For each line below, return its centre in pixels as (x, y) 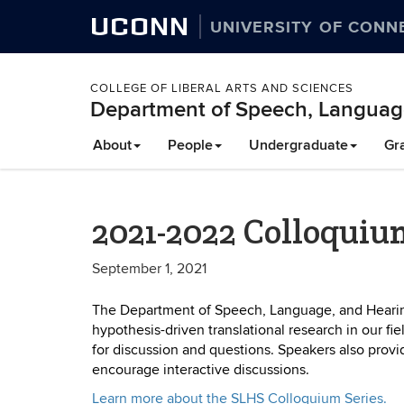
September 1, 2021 (149, 269)
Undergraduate (298, 145)
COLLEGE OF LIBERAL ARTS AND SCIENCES (222, 88)
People (190, 145)
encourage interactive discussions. (201, 370)
